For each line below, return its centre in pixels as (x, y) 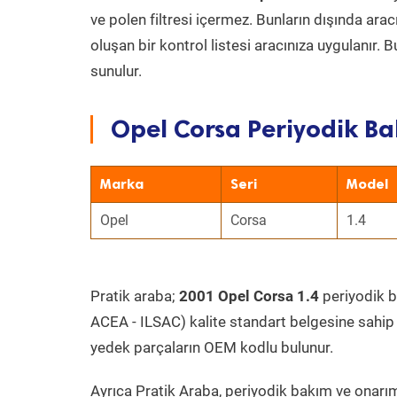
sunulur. (116, 71)
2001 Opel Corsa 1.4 (249, 296)
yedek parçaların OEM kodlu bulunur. (212, 347)
